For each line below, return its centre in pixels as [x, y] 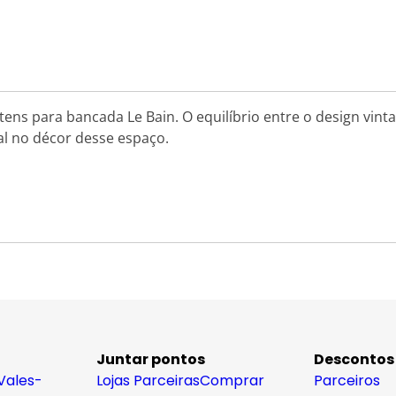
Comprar [232, 381]
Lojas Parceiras [148, 381]
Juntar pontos [151, 359]
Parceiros [347, 381]
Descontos [354, 359]
